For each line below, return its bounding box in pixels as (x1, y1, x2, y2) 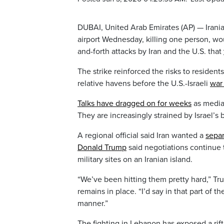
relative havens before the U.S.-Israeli (77, 78, 210, 89)
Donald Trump (77, 142, 126, 153)
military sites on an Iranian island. (77, 154, 192, 165)
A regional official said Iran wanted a (77, 130, 205, 141)
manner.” (77, 198, 108, 209)
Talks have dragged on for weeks (77, 98, 191, 109)
